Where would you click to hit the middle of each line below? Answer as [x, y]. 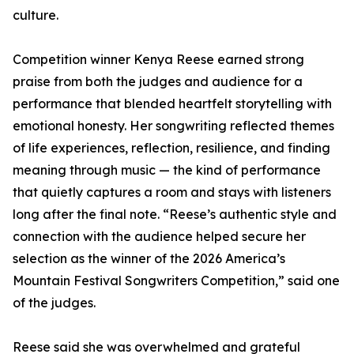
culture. [36, 15]
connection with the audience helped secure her [159, 237]
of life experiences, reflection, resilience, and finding [171, 148]
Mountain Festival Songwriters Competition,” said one [176, 281]
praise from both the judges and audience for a [158, 82]
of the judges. [54, 303]
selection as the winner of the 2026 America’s [149, 259]
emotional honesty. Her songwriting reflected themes [173, 126]
